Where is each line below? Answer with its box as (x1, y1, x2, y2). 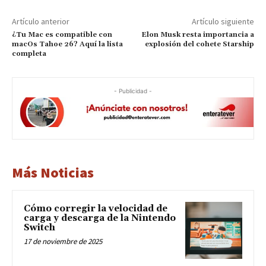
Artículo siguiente (191, 15, 254, 27)
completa (12, 49, 46, 58)
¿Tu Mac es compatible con (12, 30, 112, 39)
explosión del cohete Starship (144, 39, 254, 49)
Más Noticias (12, 163, 94, 182)
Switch (24, 221, 55, 233)
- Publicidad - (114, 87, 152, 94)
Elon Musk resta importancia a (141, 30, 254, 39)
